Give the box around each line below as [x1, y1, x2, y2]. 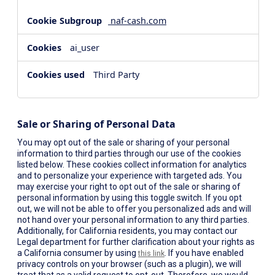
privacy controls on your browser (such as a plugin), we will [17, 258, 241, 269]
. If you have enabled [165, 247, 244, 258]
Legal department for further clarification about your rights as [17, 236, 255, 247]
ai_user [70, 42, 99, 54]
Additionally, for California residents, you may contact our [17, 225, 238, 236]
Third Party [93, 69, 139, 81]
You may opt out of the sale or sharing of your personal [17, 137, 230, 147]
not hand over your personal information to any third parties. [17, 214, 249, 225]
